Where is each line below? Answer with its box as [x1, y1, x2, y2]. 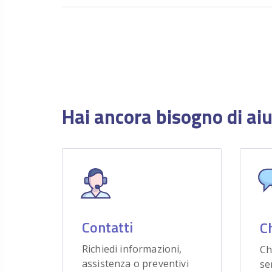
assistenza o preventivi [82, 257, 189, 270]
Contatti [82, 216, 133, 238]
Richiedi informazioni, [82, 242, 182, 256]
